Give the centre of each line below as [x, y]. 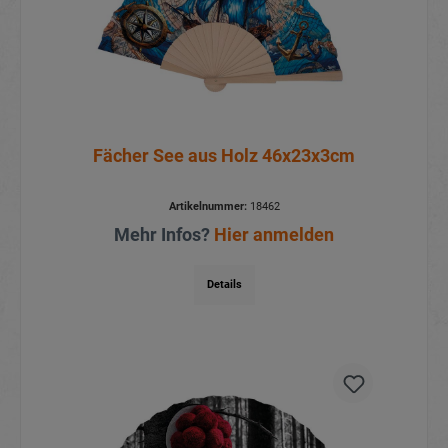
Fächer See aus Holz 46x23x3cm [224, 156]
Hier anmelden [274, 235]
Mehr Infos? [164, 235]
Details [224, 285]
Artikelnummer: [207, 207]
